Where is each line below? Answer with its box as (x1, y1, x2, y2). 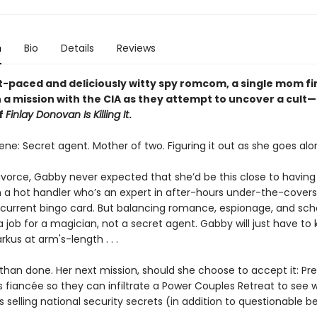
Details (60, 41, 94, 55)
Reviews (116, 41, 156, 55)
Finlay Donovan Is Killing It (5, 108, 129, 122)
